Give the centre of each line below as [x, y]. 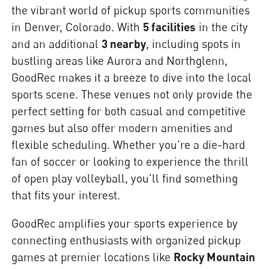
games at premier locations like [93, 257]
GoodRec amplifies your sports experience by [125, 223]
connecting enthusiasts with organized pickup [126, 240]
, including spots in [194, 44]
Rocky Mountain [215, 257]
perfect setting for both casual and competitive [129, 111]
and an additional [57, 44]
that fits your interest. [66, 195]
